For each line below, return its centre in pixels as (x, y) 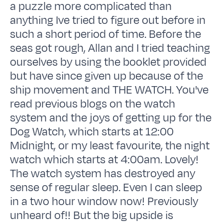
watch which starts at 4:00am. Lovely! (105, 160)
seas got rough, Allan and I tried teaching (110, 48)
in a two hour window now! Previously (104, 201)
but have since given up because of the (107, 76)
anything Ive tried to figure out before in (108, 20)
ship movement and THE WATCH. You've (110, 90)
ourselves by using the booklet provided (109, 62)
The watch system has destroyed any (103, 173)
